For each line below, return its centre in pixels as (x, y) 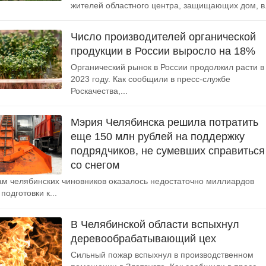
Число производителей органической (163, 37)
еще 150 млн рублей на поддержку (158, 137)
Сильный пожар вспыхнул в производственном (162, 255)
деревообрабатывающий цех (143, 239)
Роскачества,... (99, 91)
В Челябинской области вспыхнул (155, 224)
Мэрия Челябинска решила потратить (164, 122)
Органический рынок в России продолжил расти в (167, 67)
